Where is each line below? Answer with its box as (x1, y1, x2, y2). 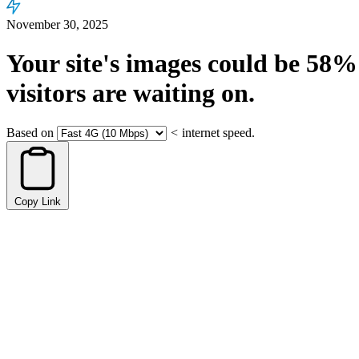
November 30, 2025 (6, 18, 108, 31)
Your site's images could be (6, 49, 306, 79)
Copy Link (14, 195, 61, 208)
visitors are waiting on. (6, 79, 255, 108)
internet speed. (182, 125, 255, 139)
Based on (6, 125, 54, 139)
